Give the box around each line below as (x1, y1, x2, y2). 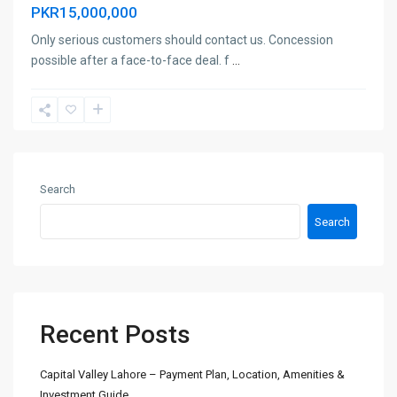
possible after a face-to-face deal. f (31, 53, 232, 67)
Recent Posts (40, 320, 191, 349)
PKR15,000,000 (31, 4, 137, 21)
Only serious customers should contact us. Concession (31, 33, 333, 47)
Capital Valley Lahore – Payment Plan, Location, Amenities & (40, 368, 345, 381)
